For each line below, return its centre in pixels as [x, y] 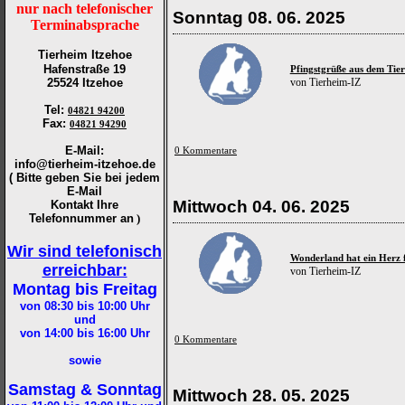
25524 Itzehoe [85, 83]
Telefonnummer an [81, 218]
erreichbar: [85, 270]
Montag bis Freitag [85, 289]
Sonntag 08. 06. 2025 [259, 18]
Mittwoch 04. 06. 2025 [261, 207]
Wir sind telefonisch [85, 251]
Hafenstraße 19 [85, 69]
